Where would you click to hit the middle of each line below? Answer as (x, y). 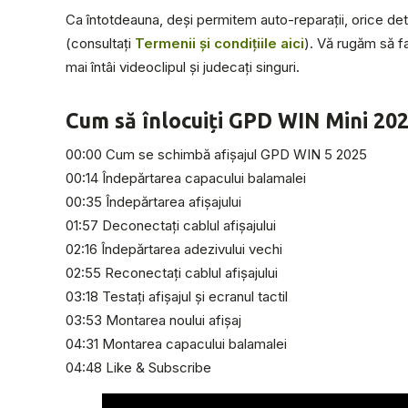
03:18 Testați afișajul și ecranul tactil (177, 296)
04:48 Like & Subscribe (138, 367)
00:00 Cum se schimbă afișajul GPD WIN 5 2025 (216, 154)
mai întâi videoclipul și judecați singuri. (183, 67)
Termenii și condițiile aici (219, 43)
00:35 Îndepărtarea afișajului (153, 202)
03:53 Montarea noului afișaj (153, 320)
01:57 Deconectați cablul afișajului (171, 225)
